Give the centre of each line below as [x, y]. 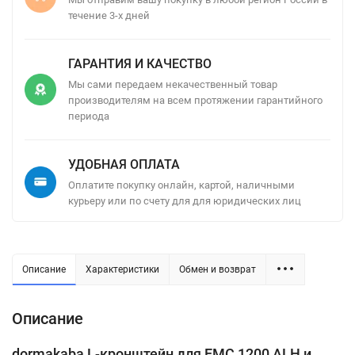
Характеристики [122, 269]
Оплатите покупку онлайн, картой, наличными [181, 185]
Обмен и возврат [218, 269]
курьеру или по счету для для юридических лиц [185, 200]
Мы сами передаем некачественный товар [173, 84]
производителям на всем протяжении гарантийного [195, 100]
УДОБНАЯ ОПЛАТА [124, 164]
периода [89, 116]
